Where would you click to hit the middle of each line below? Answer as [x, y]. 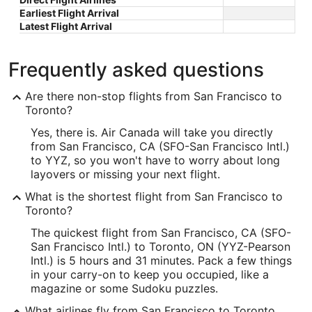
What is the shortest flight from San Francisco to [154, 196]
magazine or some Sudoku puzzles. [124, 288]
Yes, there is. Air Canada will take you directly [152, 132]
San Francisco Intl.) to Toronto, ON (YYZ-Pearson [161, 246]
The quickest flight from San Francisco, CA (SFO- [161, 232]
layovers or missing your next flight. [125, 174]
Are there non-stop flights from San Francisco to [154, 96]
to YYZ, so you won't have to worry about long [155, 160]
